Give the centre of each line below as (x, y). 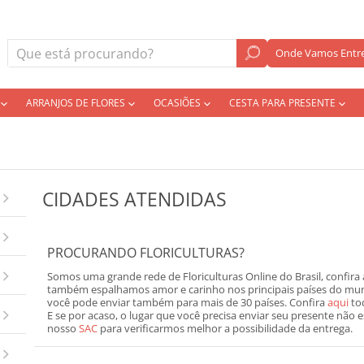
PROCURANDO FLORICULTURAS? (146, 253)
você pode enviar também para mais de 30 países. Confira (187, 302)
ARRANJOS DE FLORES (76, 103)
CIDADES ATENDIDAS (134, 199)
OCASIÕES (177, 103)
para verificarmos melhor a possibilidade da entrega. (225, 328)
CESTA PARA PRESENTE (282, 103)
